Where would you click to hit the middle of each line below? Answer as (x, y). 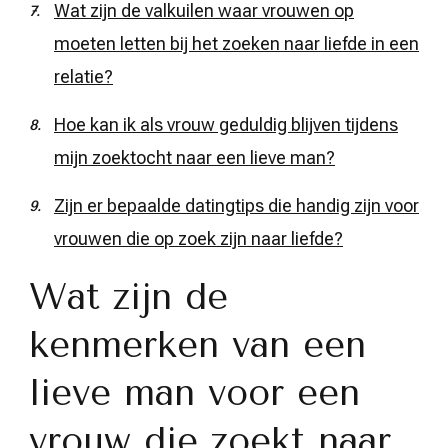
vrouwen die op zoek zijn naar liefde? (198, 238)
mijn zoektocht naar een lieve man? (194, 157)
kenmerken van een (197, 344)
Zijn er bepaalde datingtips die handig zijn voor (236, 205)
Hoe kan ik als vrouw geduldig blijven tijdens (226, 124)
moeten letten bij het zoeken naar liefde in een (236, 43)
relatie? (83, 76)
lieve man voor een (194, 392)
